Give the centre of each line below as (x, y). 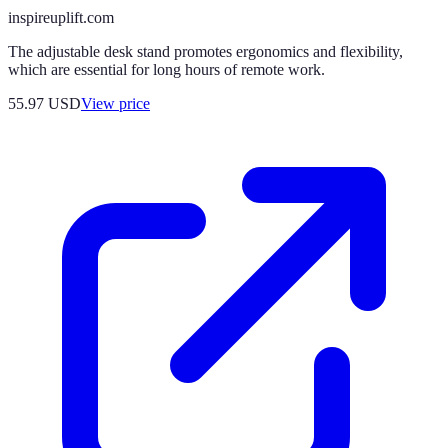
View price (115, 103)
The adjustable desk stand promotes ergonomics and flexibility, (205, 51)
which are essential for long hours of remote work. (166, 69)
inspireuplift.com (61, 17)
